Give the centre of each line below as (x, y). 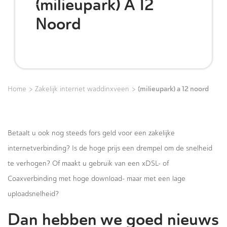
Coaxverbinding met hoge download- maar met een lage (97, 179)
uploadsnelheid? (33, 194)
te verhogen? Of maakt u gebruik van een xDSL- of (88, 163)
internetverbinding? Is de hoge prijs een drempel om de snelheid (110, 148)
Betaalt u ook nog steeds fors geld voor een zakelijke (91, 133)
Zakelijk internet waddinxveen (82, 89)
